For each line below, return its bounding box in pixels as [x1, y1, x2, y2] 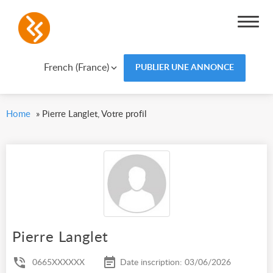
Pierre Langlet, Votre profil [42, 110, 147, 119]
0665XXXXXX [32, 258, 85, 268]
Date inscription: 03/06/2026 [120, 258, 231, 268]
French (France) [43, 62, 109, 73]
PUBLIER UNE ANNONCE [135, 63, 234, 72]
